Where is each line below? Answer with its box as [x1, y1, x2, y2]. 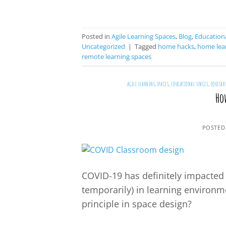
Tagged [135, 42, 158, 51]
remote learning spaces [82, 52, 151, 62]
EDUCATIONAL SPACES [171, 80, 208, 88]
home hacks [158, 42, 194, 51]
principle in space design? [82, 197, 192, 210]
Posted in [82, 32, 111, 41]
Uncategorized [82, 42, 125, 51]
